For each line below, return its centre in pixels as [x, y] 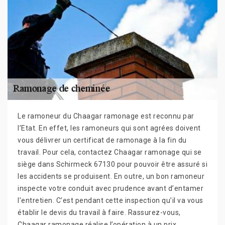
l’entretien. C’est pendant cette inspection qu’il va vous [110, 200]
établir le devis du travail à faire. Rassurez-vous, [99, 212]
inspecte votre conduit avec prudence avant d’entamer [110, 188]
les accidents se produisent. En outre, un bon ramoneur [111, 176]
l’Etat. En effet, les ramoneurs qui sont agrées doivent [109, 128]
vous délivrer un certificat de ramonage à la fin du [102, 140]
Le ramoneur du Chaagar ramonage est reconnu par [106, 116]
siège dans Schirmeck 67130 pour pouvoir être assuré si [113, 164]
